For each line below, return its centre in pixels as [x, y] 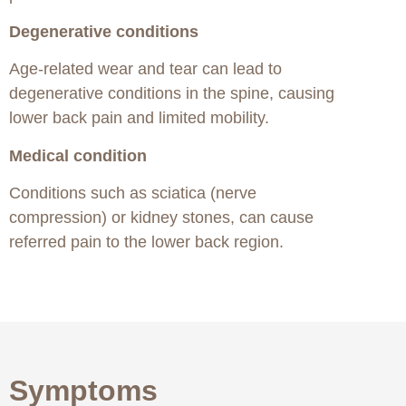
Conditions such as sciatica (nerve [133, 193]
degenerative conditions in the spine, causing [172, 94]
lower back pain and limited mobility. [139, 118]
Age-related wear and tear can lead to [145, 69]
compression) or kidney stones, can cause [161, 218]
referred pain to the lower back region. [146, 242]
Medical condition [78, 155]
